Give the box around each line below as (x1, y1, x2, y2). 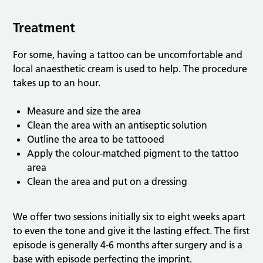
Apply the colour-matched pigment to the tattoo (27, 147, 240, 160)
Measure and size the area (27, 105, 141, 117)
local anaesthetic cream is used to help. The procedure (13, 63, 248, 75)
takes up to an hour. (13, 77, 101, 89)
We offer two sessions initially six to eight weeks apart (13, 211, 246, 223)
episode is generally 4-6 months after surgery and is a (13, 239, 243, 251)
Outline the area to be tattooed (27, 133, 165, 146)
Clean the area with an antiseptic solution (27, 119, 208, 131)
